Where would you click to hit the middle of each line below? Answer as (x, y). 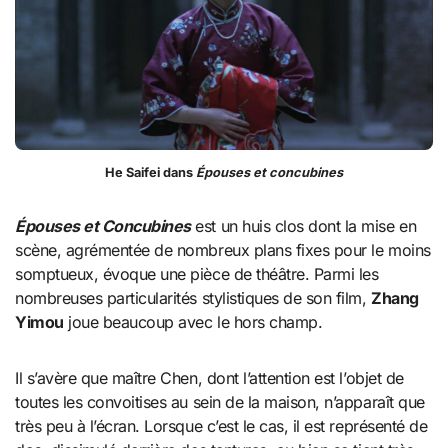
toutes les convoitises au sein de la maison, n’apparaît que (220, 402)
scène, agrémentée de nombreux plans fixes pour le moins (223, 250)
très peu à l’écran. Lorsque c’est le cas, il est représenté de (221, 426)
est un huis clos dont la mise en (303, 226)
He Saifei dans (150, 173)
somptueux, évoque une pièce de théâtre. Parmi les (197, 274)
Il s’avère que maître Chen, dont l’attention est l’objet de (209, 378)
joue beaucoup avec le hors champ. (193, 322)
